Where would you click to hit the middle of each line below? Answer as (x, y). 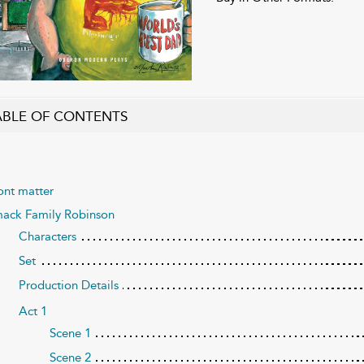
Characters (47, 237)
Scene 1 (71, 334)
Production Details (68, 286)
